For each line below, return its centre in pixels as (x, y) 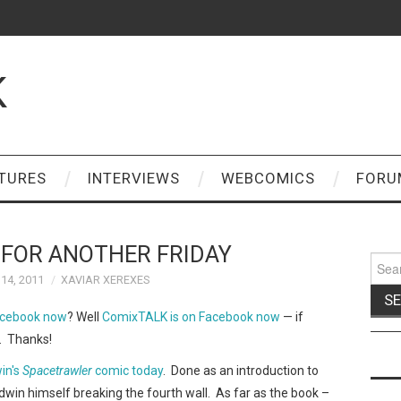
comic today (128, 370)
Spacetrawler (57, 370)
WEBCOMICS (268, 178)
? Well (85, 316)
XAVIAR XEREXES (105, 280)
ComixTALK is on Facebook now (191, 316)
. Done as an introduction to (241, 370)
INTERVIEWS (134, 178)
